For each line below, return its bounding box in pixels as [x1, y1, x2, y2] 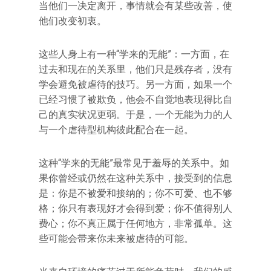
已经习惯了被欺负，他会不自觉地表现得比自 [39, 94, 232, 105]
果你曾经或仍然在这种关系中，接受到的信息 [39, 172, 232, 184]
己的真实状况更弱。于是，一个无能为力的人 [39, 109, 232, 120]
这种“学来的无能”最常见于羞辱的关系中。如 [39, 157, 229, 169]
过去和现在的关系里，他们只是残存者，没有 [39, 64, 232, 75]
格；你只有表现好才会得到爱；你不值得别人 [39, 203, 232, 214]
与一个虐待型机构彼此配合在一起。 [39, 124, 194, 135]
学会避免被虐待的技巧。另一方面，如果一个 [39, 79, 232, 90]
